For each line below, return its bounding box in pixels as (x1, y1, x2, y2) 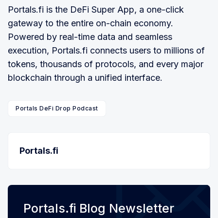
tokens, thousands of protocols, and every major (8, 58, 203, 69)
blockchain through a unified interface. (8, 72, 163, 83)
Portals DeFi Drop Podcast (16, 104, 98, 112)
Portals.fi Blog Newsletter (23, 200, 174, 216)
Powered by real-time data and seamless (8, 31, 172, 42)
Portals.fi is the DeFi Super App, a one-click (8, 4, 184, 15)
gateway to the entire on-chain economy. (8, 18, 173, 28)
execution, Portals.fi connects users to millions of (8, 45, 205, 55)
